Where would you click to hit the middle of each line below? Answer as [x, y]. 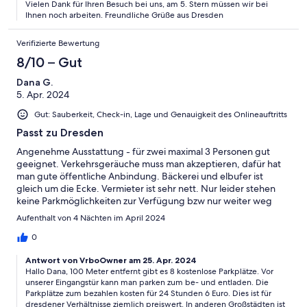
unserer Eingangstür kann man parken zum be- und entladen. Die [147, 283]
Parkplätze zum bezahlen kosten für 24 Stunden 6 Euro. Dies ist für [148, 294]
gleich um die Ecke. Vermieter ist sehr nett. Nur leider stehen [146, 189]
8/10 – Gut [49, 63]
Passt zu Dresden [60, 133]
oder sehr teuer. [51, 213]
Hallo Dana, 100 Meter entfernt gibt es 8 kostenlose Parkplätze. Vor [149, 272]
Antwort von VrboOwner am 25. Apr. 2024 [111, 260]
